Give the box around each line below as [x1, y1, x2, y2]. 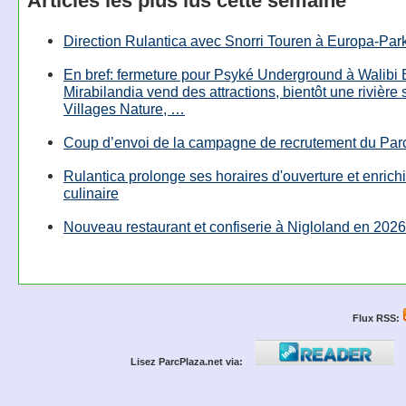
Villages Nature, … [63, 100, 185, 117]
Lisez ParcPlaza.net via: [130, 356, 244, 368]
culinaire [63, 185, 119, 202]
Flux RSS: [353, 313, 400, 324]
